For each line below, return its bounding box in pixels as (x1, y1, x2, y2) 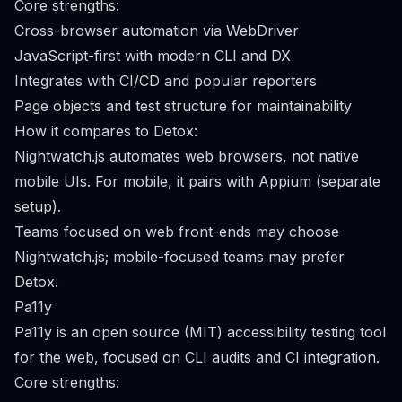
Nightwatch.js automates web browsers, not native (14, 147, 359, 165)
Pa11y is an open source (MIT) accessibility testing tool (14, 323, 386, 341)
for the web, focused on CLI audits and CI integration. (14, 348, 380, 366)
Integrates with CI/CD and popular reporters (14, 72, 317, 90)
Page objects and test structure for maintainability (14, 97, 352, 115)
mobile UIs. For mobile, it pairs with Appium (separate (14, 172, 380, 190)
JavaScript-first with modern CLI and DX (14, 47, 291, 65)
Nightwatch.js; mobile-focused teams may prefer (14, 248, 345, 266)
